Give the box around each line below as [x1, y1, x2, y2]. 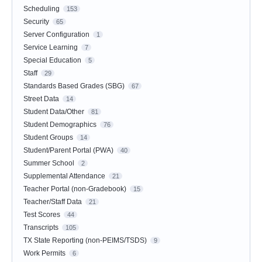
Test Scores [23, 211, 60, 219]
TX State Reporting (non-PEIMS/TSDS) [23, 236, 147, 245]
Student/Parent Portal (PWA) [23, 146, 113, 155]
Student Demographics [23, 120, 96, 129]
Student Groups [23, 133, 73, 142]
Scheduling [23, 5, 60, 13]
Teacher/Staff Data [23, 198, 82, 206]
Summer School [23, 159, 74, 168]
